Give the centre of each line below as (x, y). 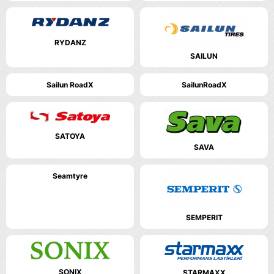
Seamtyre (70, 176)
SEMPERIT (204, 218)
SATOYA (70, 136)
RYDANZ (70, 43)
